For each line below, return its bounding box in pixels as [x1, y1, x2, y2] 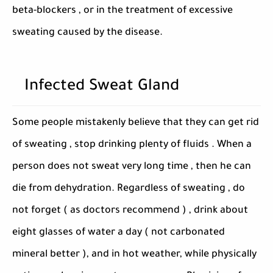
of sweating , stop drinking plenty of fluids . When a [12, 140, 252, 151]
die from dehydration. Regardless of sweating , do [12, 183, 245, 194]
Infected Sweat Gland [24, 79, 179, 96]
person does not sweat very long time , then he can [12, 161, 251, 172]
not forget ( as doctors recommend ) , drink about [12, 205, 248, 216]
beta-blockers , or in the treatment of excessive [12, 5, 233, 16]
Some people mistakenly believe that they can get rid [12, 118, 259, 129]
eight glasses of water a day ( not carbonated [12, 227, 225, 238]
